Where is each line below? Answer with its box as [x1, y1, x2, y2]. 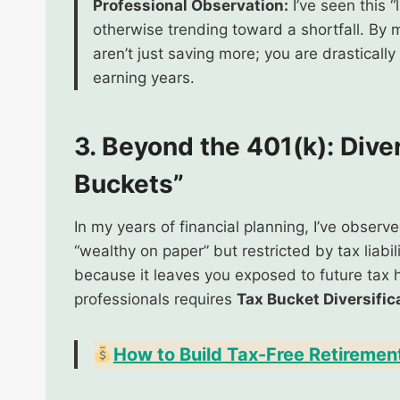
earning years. [93, 68, 195, 87]
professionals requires [74, 289, 237, 308]
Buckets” [74, 168, 184, 199]
